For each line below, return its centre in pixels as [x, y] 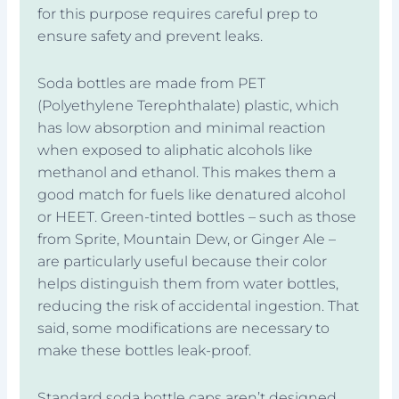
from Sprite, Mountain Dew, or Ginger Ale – [187, 239]
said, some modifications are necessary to [184, 328]
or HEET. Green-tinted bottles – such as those [197, 216]
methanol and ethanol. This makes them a [187, 172]
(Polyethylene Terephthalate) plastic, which [189, 105]
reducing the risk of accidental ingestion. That [199, 305]
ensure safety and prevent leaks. [151, 36]
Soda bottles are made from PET [152, 83]
